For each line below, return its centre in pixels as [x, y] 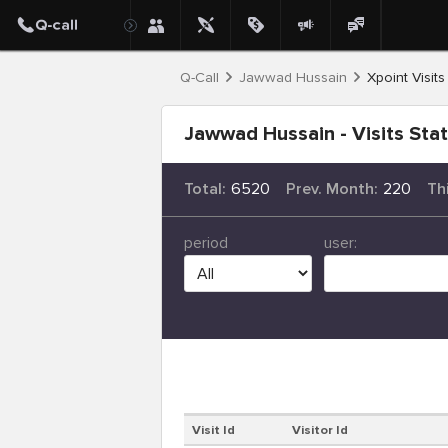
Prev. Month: [332, 189]
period [206, 243]
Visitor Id [320, 429]
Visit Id [214, 429]
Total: [205, 189]
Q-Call [199, 78]
